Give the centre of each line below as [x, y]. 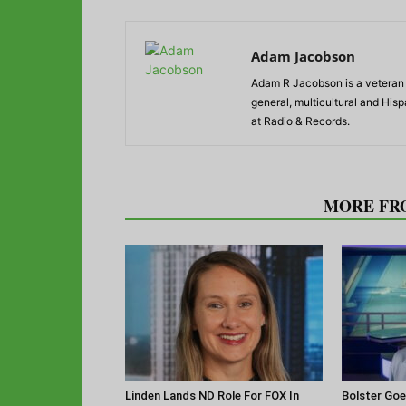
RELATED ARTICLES [219, 205]
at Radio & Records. [300, 121]
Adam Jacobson [303, 56]
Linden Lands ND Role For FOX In [212, 395]
